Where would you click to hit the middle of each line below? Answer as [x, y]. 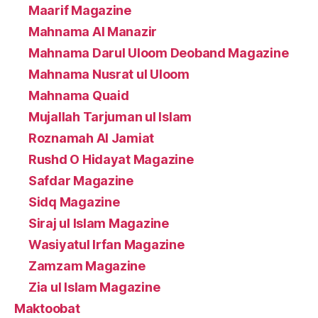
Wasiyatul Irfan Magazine [106, 244]
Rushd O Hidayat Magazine [111, 159]
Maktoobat [47, 308]
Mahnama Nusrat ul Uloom [109, 74]
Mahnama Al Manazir [93, 31]
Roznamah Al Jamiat [92, 138]
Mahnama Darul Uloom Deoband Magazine [159, 53]
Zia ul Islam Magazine [94, 287]
